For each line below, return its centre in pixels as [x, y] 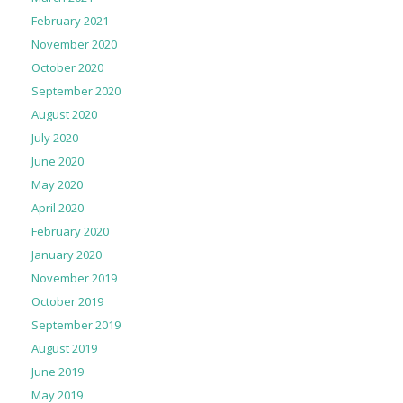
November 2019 [74, 278]
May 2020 [57, 185]
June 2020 [58, 161]
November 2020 [74, 45]
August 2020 [64, 115]
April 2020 [58, 208]
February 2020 [70, 232]
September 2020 [76, 91]
